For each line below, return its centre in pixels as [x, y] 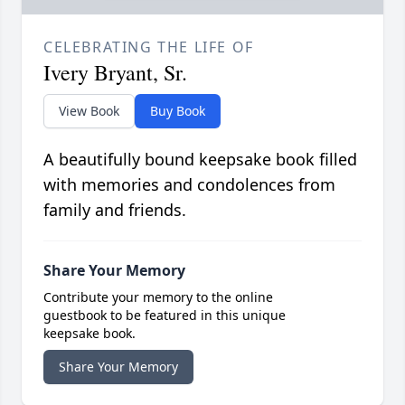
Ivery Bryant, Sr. [115, 73]
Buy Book [178, 111]
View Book [89, 111]
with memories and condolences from [189, 185]
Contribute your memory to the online [158, 297]
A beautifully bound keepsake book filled [200, 160]
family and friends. [115, 210]
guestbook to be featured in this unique [165, 316]
